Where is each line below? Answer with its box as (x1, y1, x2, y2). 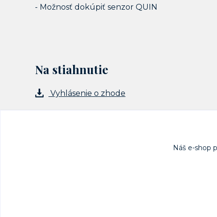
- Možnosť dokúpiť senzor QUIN (35, 2, 157, 12)
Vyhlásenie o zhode (48, 88, 125, 98)
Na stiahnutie (35, 61, 108, 77)
